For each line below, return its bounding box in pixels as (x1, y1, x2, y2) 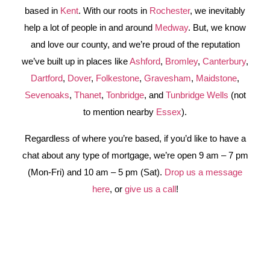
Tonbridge (105, 89, 144, 100)
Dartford (31, 72, 63, 83)
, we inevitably (190, 5, 245, 16)
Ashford (130, 55, 160, 66)
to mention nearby (83, 106, 156, 117)
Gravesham (144, 72, 191, 83)
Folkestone (96, 72, 139, 83)
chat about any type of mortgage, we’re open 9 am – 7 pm (22, 149, 248, 160)
